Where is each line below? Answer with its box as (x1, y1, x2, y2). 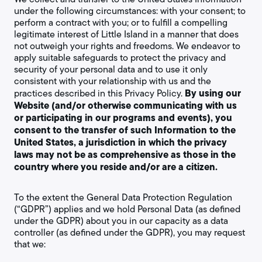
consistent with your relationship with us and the (14, 74, 211, 88)
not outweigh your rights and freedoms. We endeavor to (14, 39, 240, 53)
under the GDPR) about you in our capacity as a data (14, 214, 228, 227)
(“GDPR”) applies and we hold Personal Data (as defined (14, 202, 240, 216)
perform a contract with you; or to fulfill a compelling (14, 16, 227, 29)
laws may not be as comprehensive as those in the (14, 147, 236, 161)
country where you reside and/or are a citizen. (14, 160, 218, 174)
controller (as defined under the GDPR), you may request (14, 226, 245, 239)
